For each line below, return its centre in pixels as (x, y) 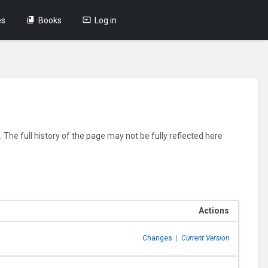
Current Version (205, 238)
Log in (106, 20)
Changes (157, 238)
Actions (214, 211)
